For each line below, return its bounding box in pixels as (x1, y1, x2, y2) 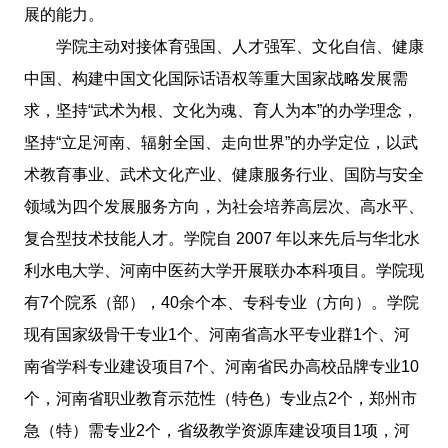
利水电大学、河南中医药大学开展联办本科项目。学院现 (23, 261, 424, 279)
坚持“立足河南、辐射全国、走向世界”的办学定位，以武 (23, 133, 418, 151)
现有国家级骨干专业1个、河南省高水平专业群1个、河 (23, 325, 410, 343)
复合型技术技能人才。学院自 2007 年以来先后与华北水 (23, 229, 420, 247)
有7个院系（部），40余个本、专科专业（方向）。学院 (23, 293, 419, 311)
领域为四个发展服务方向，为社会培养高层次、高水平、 (23, 197, 424, 215)
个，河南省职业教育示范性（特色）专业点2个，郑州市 (23, 389, 417, 407)
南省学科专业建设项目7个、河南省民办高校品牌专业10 (23, 357, 419, 375)
